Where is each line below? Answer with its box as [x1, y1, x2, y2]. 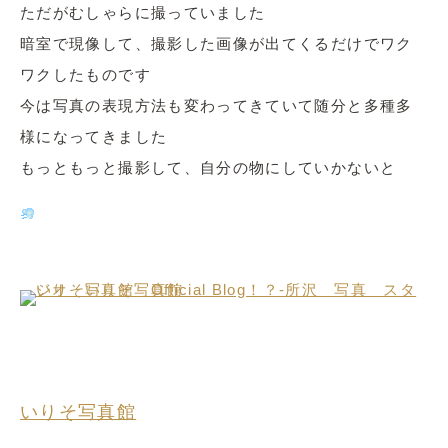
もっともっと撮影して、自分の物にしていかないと [20, 159, 397, 176]
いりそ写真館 [20, 402, 137, 422]
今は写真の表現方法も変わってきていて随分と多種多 [20, 97, 413, 114]
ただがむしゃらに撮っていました [20, 4, 266, 21]
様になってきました [20, 128, 168, 145]
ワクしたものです [20, 66, 151, 83]
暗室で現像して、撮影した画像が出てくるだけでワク [20, 35, 413, 52]
